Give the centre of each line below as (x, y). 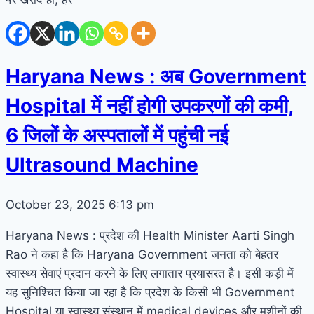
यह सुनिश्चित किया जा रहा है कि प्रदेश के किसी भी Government (150, 293)
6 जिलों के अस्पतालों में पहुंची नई (117, 136)
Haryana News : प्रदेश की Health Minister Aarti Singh (150, 236)
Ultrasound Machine (102, 165)
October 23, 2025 (57, 205)
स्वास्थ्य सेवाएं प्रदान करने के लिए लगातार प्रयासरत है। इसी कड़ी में (150, 274)
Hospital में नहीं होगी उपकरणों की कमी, (150, 106)
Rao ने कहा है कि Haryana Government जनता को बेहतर (142, 255)
